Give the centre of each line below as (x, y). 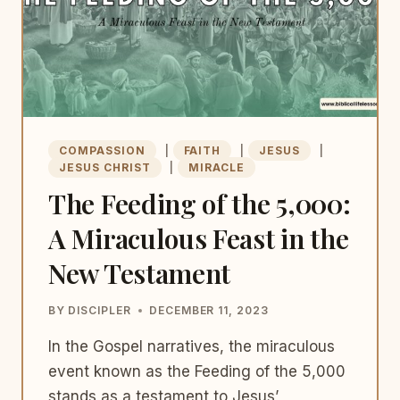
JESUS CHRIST (105, 167)
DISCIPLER (100, 310)
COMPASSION (102, 150)
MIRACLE (217, 167)
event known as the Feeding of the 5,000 (197, 371)
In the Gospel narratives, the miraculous (192, 346)
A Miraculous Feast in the (199, 238)
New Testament (140, 273)
